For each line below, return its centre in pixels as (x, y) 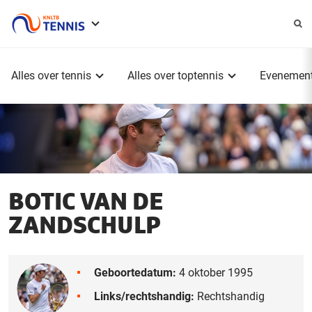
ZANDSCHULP (85, 226)
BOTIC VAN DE (86, 202)
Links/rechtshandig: (144, 296)
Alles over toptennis (175, 76)
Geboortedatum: (135, 272)
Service (133, 35)
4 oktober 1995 (214, 272)
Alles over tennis (51, 76)
